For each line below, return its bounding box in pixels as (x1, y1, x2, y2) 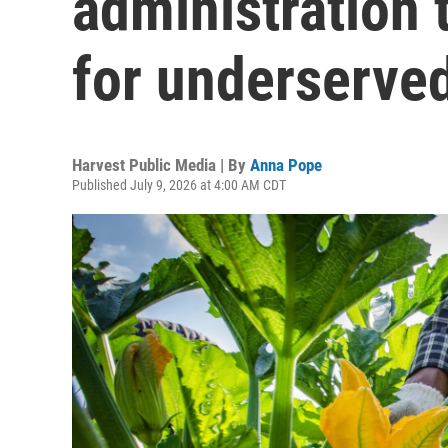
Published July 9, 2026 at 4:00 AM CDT (72, 177, 286, 193)
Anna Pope (250, 155, 322, 175)
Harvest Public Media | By (72, 155, 250, 175)
